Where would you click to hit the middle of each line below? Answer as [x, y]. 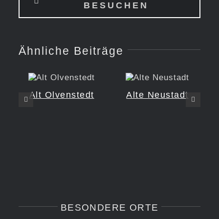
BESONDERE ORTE [109, 207]
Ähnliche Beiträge [71, 51]
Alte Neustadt [157, 95]
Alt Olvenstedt [62, 95]
